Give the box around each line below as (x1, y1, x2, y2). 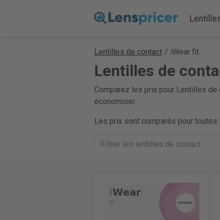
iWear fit (170, 47, 199, 56)
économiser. (94, 97, 136, 106)
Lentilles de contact (94, 47, 162, 56)
